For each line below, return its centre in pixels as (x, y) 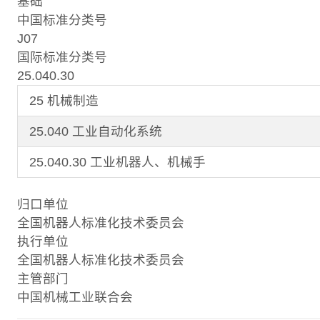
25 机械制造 (64, 100)
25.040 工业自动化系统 (96, 131)
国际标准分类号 (62, 57)
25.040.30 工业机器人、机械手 (117, 162)
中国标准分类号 (62, 20)
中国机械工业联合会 (75, 297)
